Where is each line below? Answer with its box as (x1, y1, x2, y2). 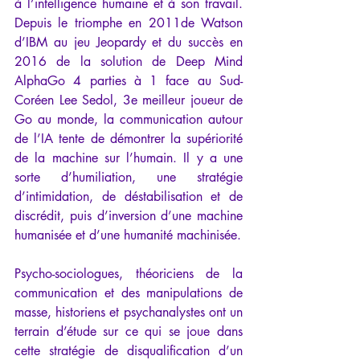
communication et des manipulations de (14, 284, 243, 302)
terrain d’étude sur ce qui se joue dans (14, 323, 243, 341)
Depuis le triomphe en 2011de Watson (14, 14, 243, 32)
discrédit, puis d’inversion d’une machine (14, 207, 243, 225)
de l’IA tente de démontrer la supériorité (14, 130, 243, 148)
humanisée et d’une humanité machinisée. (14, 227, 241, 244)
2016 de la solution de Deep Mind (14, 53, 243, 71)
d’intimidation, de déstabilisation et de (14, 188, 243, 206)
